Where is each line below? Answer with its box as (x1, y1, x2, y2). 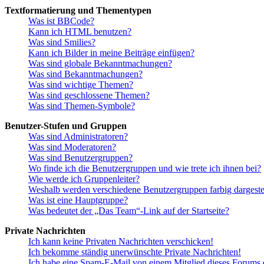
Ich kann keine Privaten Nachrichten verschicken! (28, 236, 213, 246)
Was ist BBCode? (28, 15, 94, 26)
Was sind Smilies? (28, 37, 95, 47)
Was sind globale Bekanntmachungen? (28, 58, 172, 68)
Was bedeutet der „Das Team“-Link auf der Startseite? (28, 205, 229, 216)
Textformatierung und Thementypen (5, 5, 151, 15)
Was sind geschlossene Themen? (28, 90, 150, 100)
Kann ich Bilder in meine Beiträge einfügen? (28, 47, 194, 58)
